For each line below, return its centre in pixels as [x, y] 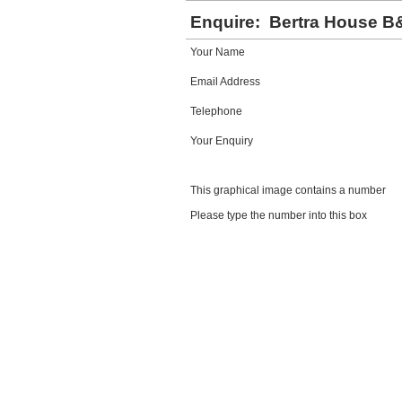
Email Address [225, 82]
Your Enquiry [222, 141]
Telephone [216, 111]
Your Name [218, 52]
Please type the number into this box [279, 215]
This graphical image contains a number [288, 190]
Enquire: [227, 22]
